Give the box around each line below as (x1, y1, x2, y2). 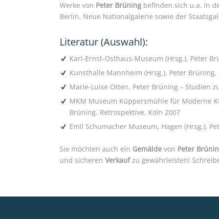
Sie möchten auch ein (60, 144, 132, 153)
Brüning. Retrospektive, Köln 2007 (69, 107, 180, 117)
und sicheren (60, 155, 105, 165)
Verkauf (105, 155, 130, 165)
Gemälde (132, 144, 162, 153)
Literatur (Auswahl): (60, 35, 148, 48)
